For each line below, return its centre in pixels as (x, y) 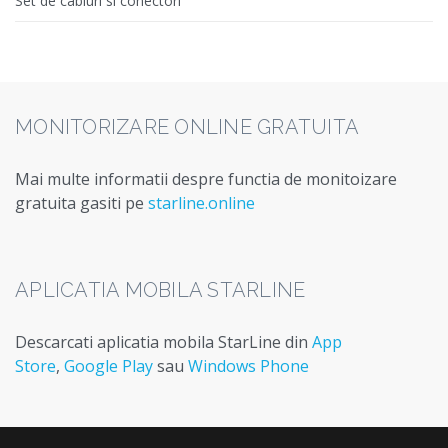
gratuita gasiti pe (81, 203)
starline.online (201, 203)
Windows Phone (248, 366)
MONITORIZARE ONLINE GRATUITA (187, 127)
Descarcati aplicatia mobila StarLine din (163, 342)
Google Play (108, 366)
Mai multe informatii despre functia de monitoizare (206, 179)
